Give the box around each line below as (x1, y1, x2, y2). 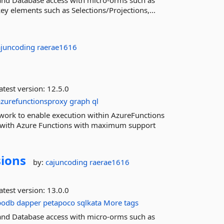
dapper (16, 197, 41, 207)
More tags (103, 197, 139, 207)
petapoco (43, 197, 75, 207)
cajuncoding (45, 157, 90, 167)
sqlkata (77, 197, 102, 207)
